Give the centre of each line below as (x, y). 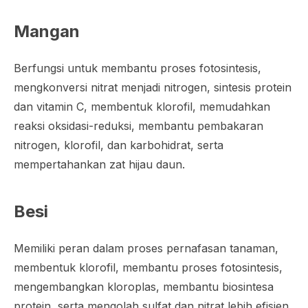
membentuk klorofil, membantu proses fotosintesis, (148, 267)
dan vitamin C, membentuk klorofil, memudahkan (142, 107)
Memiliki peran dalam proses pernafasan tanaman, (146, 248)
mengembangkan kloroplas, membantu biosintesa (144, 287)
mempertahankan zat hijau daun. (99, 164)
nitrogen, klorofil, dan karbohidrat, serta (119, 145)
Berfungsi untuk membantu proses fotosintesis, (137, 68)
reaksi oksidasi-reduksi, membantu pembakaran (139, 126)
